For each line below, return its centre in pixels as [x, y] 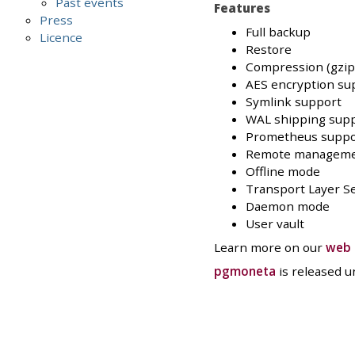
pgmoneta [244, 271]
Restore [268, 50]
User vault [275, 224]
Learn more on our [269, 248]
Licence [61, 38]
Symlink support [293, 102]
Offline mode [282, 172]
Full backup [278, 32]
